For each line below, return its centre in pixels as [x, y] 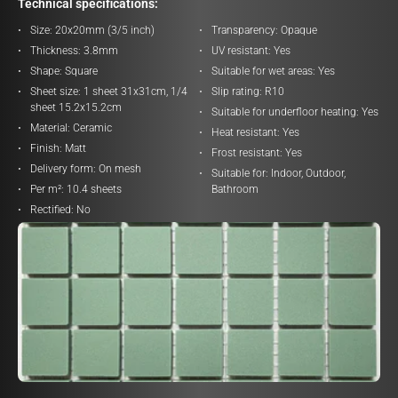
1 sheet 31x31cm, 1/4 [134, 92]
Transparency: [245, 30]
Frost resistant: [247, 153]
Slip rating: [237, 92]
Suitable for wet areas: [263, 71]
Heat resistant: [246, 132]
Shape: [46, 71]
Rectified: [52, 210]
